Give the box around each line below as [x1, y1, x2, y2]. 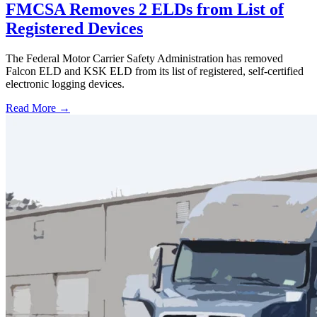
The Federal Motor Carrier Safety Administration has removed [6, 52, 283, 64]
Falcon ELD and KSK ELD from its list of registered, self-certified [6, 64, 304, 77]
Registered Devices [6, 19, 143, 38]
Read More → [6, 101, 70, 114]
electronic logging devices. [6, 77, 125, 90]
